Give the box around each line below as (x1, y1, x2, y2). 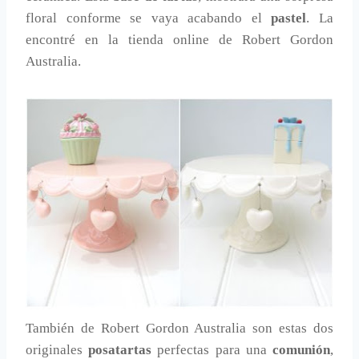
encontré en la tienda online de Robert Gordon (26, 32, 333, 48)
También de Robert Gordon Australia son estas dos (26, 321, 333, 337)
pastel (271, 10, 307, 26)
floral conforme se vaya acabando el (26, 10, 272, 26)
